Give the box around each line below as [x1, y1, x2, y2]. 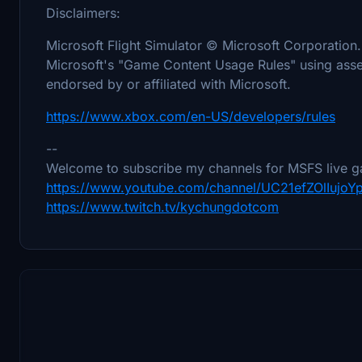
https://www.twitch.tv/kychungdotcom [46, 198, 279, 215]
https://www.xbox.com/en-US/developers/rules [46, 107, 335, 124]
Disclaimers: [46, 4, 120, 21]
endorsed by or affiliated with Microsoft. [46, 75, 291, 92]
